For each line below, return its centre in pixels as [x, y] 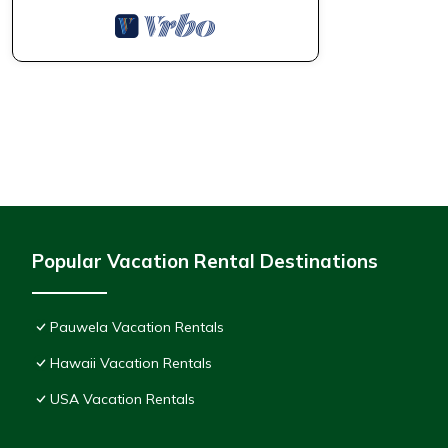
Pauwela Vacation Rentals [137, 327]
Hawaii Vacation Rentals [131, 363]
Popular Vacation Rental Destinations [205, 261]
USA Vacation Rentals [122, 399]
